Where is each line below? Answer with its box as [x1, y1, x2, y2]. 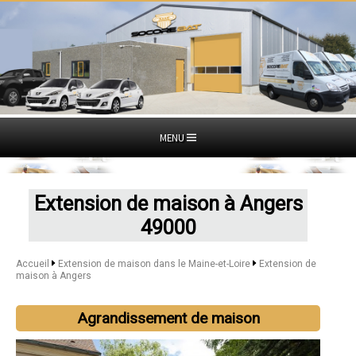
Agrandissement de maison [76, 308, 260, 327]
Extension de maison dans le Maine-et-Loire [57, 257, 253, 269]
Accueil [16, 257, 49, 269]
